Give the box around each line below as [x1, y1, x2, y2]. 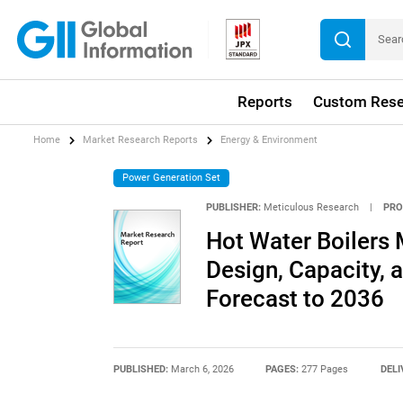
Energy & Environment [220, 134, 318, 147]
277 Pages [301, 363, 349, 375]
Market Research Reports [83, 134, 199, 147]
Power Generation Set [122, 171, 221, 184]
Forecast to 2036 [205, 285, 384, 313]
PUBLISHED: [112, 363, 171, 375]
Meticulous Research [263, 201, 359, 214]
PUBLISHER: [205, 201, 261, 214]
